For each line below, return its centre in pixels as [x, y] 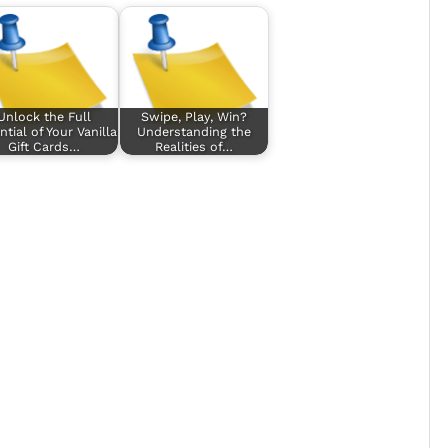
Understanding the [194, 131]
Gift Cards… [44, 146]
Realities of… [194, 146]
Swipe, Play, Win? [194, 116]
